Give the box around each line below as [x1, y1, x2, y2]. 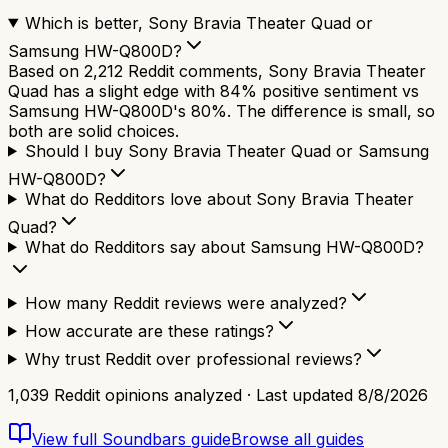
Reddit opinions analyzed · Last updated [49, 384, 358, 405]
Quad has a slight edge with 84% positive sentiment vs [8, 80, 419, 101]
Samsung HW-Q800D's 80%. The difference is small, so [8, 100, 435, 121]
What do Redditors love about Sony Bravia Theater [24, 188, 414, 209]
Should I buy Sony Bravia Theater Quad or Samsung [24, 140, 429, 161]
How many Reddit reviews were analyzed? [24, 292, 347, 313]
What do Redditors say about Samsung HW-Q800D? [24, 236, 424, 257]
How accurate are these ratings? [24, 320, 274, 341]
